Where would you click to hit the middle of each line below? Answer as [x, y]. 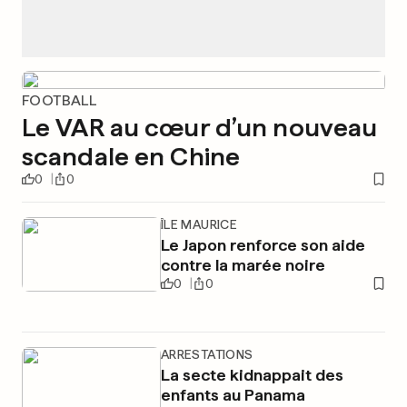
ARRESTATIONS [207, 354]
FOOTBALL [60, 100]
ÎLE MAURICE [199, 224]
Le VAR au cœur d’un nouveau [200, 127]
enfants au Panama [233, 395]
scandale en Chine [131, 156]
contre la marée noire [243, 265]
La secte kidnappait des [252, 375]
